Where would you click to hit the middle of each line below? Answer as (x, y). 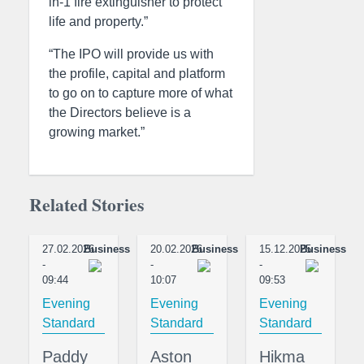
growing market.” (97, 132)
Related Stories (87, 204)
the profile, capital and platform (137, 74)
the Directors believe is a (120, 113)
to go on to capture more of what (141, 93)
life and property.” (98, 22)
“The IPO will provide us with (131, 54)
